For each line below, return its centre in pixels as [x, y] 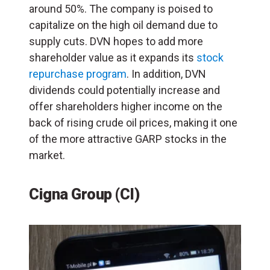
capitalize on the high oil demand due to [123, 25]
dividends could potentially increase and [124, 90]
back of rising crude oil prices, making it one [133, 123]
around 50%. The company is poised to [121, 9]
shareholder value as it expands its [113, 58]
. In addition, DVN [166, 74]
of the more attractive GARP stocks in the [128, 139]
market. [47, 155]
